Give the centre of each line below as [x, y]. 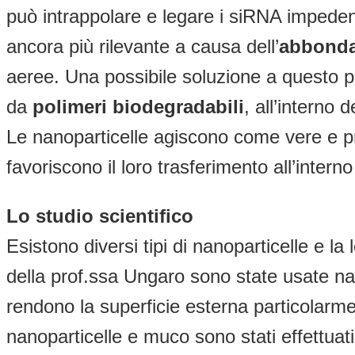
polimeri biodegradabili [138, 107]
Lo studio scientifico [100, 216]
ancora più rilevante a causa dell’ [143, 47]
